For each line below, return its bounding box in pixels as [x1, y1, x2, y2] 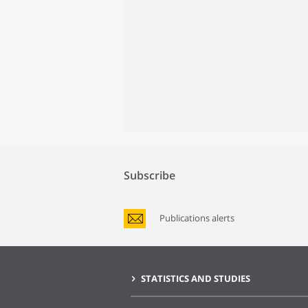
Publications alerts [159, 212, 234, 224]
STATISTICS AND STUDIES [141, 272, 250, 285]
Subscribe [124, 168, 175, 183]
